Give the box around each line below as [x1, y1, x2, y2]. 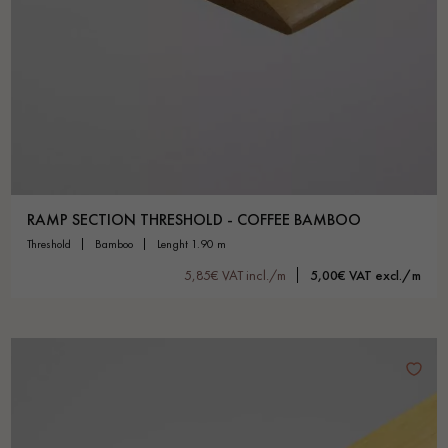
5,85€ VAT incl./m [184, 266, 286, 285]
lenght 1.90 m [161, 236, 226, 253]
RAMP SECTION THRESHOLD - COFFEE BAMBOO [27, 209, 361, 231]
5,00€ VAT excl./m [310, 266, 421, 285]
